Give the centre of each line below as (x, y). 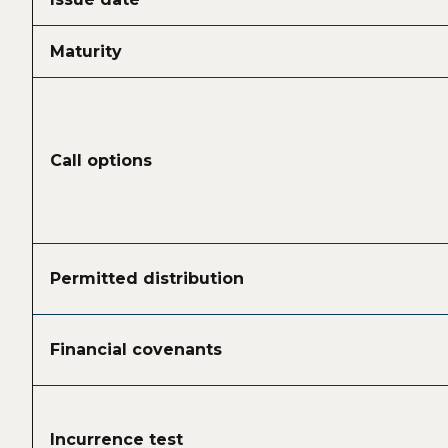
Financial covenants (136, 350)
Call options (101, 161)
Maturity (86, 52)
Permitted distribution (147, 279)
